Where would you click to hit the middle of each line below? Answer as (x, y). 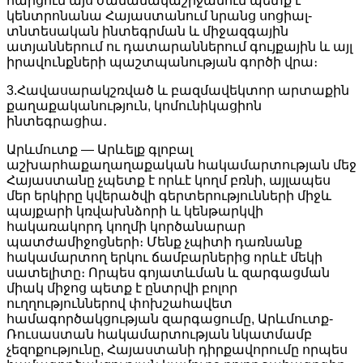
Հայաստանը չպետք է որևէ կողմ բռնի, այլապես (169, 180)
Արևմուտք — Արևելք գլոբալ (100, 149)
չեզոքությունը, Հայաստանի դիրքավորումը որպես (177, 349)
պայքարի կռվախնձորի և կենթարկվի (135, 211)
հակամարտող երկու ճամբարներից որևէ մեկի (164, 257)
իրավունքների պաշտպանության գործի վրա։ (162, 62)
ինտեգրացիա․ (57, 121)
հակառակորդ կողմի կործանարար (126, 226)
